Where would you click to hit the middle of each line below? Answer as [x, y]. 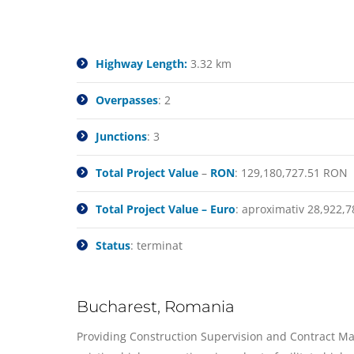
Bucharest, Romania [156, 307]
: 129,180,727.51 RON [291, 173]
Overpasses [127, 100]
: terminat [156, 245]
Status [113, 245]
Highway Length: [141, 64]
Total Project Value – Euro [166, 209]
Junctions [121, 136]
